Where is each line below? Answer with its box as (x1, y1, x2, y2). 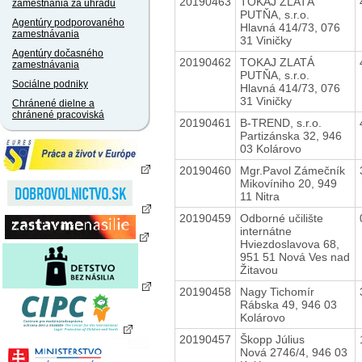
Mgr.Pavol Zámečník (239, 163, 345, 177)
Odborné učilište (239, 211, 323, 225)
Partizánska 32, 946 (239, 128, 342, 142)
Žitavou (239, 263, 278, 276)
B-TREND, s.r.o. (239, 116, 322, 129)
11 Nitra (239, 189, 280, 203)
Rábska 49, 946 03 (239, 297, 337, 311)
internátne (239, 224, 292, 238)
